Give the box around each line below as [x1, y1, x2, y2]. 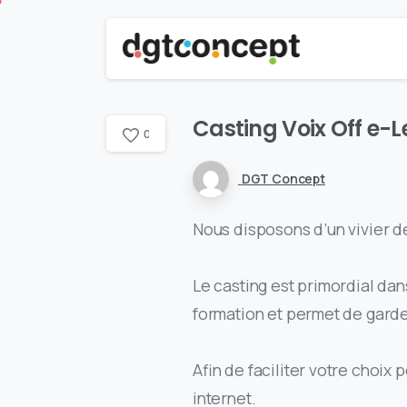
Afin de [193, 359, 248, 381]
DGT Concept [241, 169, 325, 187]
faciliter [247, 359, 306, 381]
